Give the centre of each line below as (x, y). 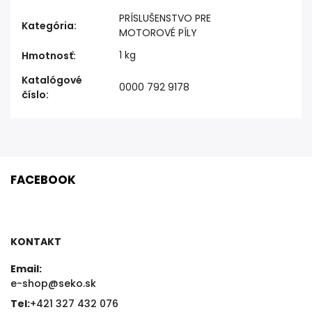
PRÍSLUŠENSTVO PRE (165, 18)
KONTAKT (36, 241)
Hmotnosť (47, 56)
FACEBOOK (43, 180)
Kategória (48, 26)
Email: (26, 269)
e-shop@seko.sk (53, 284)
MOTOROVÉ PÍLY (158, 33)
